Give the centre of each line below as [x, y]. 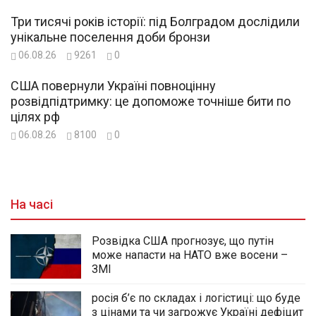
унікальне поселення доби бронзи [110, 37]
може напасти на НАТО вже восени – [190, 255]
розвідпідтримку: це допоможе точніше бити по [151, 102]
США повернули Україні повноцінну [113, 86]
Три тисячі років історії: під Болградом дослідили [155, 22]
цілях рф [35, 117]
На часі [32, 205]
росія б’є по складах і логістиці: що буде [196, 298]
